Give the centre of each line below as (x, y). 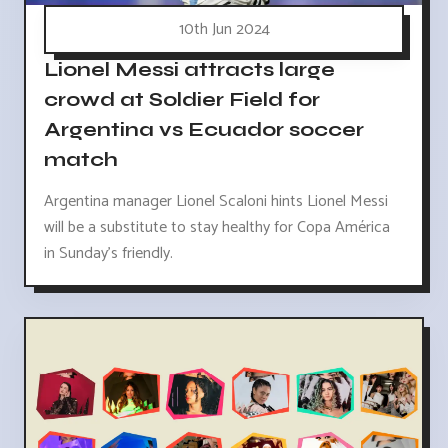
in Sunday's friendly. (108, 254)
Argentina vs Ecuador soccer (204, 129)
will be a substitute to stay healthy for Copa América (217, 228)
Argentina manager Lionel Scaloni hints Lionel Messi (216, 202)
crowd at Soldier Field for (182, 99)
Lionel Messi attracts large (189, 69)
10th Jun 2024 (224, 30)
